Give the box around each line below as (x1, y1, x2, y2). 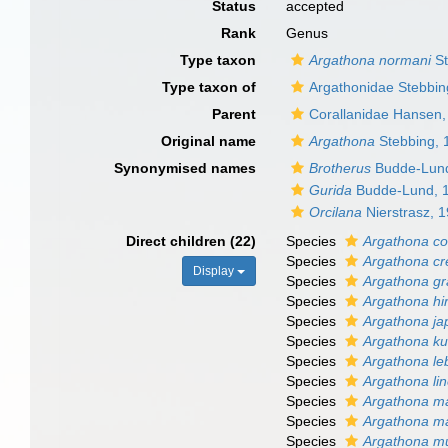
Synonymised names (114, 160, 257, 176)
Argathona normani (309, 52, 432, 68)
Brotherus (309, 160, 372, 176)
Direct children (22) (126, 233, 257, 249)
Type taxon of (162, 79, 257, 95)
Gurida (309, 182, 353, 198)
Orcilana (309, 204, 363, 220)
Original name (161, 133, 257, 149)
